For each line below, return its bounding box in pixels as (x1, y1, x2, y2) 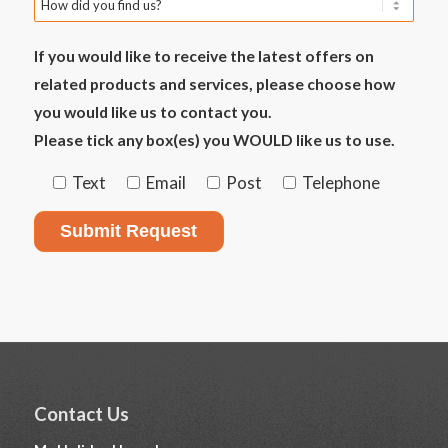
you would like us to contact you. (33, 103, 272, 122)
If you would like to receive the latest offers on (33, 47, 374, 66)
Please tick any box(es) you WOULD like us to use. (33, 131, 395, 150)
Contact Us (33, 402, 129, 425)
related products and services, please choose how (33, 75, 395, 94)
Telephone (301, 171, 380, 193)
